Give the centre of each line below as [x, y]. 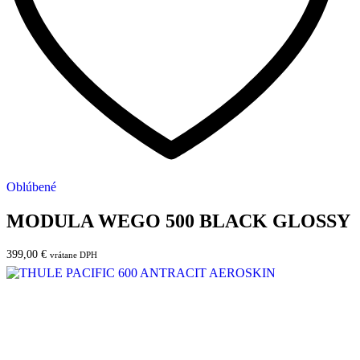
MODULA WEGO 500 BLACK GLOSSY [178, 221]
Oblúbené [31, 186]
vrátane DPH [74, 254]
